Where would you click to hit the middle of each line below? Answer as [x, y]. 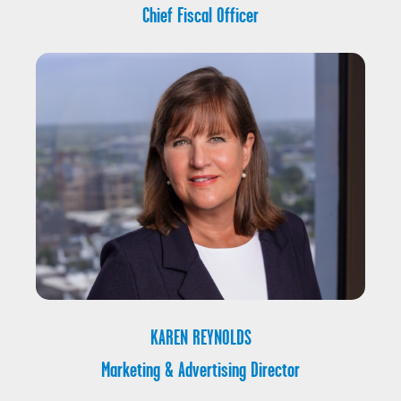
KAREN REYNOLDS [200, 337]
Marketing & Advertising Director [200, 370]
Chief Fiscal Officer [200, 15]
